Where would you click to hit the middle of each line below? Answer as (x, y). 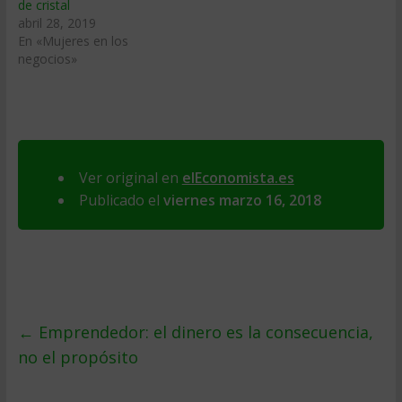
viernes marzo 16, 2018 (242, 200)
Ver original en (130, 178)
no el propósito (78, 357)
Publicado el (121, 200)
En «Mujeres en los (73, 41)
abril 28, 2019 (57, 23)
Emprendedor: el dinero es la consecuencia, (203, 332)
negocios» (47, 59)
